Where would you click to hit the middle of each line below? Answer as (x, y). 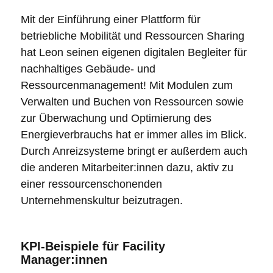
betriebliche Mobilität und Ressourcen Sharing (132, 36)
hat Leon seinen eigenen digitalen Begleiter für (133, 52)
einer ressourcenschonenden (91, 184)
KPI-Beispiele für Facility (93, 246)
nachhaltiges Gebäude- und (88, 69)
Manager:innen (64, 259)
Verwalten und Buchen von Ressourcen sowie (132, 101)
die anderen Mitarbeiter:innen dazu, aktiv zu (127, 167)
